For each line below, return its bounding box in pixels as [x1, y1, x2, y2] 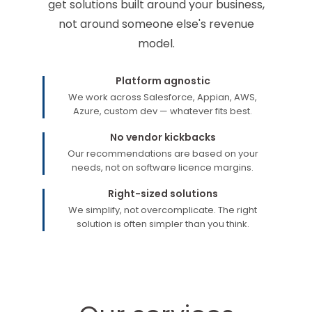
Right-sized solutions [107, 186, 218, 201]
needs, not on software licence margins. [72, 160, 253, 174]
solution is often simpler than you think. [76, 217, 249, 231]
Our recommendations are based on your [67, 146, 258, 160]
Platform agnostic [115, 73, 210, 88]
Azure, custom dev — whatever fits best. [73, 104, 252, 118]
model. [137, 35, 175, 52]
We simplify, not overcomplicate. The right [68, 203, 257, 217]
